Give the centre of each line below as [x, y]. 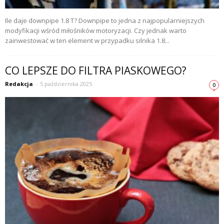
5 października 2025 [66, 83]
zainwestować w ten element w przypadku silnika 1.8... [87, 40]
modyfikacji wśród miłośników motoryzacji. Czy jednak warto [96, 30]
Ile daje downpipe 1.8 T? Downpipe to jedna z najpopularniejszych [105, 20]
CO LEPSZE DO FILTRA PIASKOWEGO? [96, 70]
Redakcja [19, 83]
